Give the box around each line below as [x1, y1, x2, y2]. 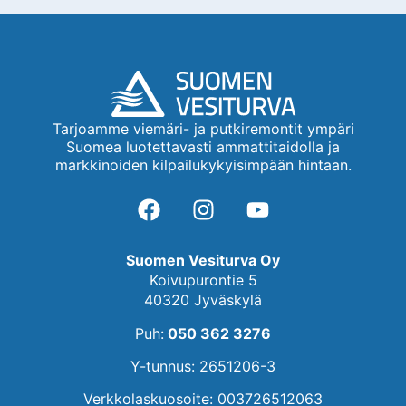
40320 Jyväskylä [144, 291, 262, 310]
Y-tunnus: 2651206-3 [130, 357, 275, 376]
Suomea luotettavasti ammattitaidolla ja [66, 137, 340, 156]
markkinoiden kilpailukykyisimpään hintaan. [54, 155, 352, 174]
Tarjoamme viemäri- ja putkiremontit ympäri [52, 119, 354, 138]
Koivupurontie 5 [149, 271, 257, 290]
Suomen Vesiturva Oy [126, 251, 280, 270]
